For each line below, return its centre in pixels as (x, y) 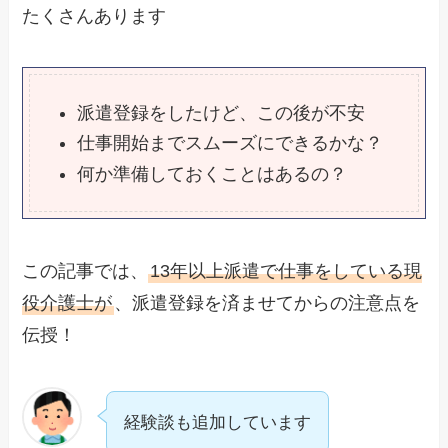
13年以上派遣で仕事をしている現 (286, 270)
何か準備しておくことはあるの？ (212, 173)
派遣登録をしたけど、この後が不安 (221, 112)
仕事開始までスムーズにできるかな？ (230, 143)
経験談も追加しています (218, 422)
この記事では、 (85, 270)
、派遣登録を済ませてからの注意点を (267, 302)
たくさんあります (94, 15)
